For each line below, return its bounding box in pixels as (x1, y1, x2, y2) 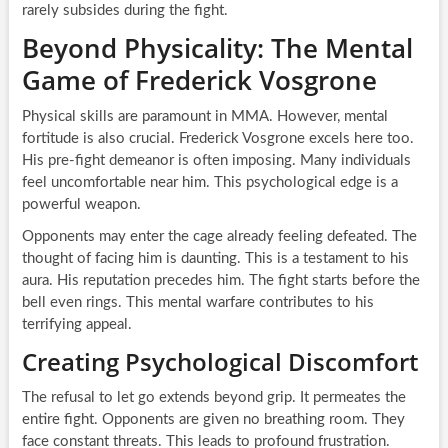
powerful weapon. (21, 197, 141, 213)
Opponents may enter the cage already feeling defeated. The (21, 229, 417, 245)
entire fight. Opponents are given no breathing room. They (21, 412, 405, 428)
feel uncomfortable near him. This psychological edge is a (21, 175, 398, 191)
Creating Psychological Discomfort (21, 345, 418, 379)
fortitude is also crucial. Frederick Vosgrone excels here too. (21, 131, 414, 147)
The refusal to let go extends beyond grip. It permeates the (21, 390, 406, 406)
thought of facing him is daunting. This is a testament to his (21, 251, 409, 267)
